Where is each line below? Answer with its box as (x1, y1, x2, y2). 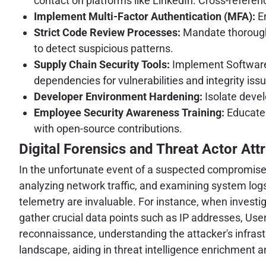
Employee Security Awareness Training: (34, 106, 224, 119)
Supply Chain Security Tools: (34, 58, 170, 71)
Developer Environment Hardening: (34, 90, 202, 103)
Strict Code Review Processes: (34, 26, 180, 39)
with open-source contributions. (34, 122, 182, 135)
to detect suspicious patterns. (34, 42, 173, 55)
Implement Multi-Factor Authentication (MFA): (34, 9, 255, 23)
